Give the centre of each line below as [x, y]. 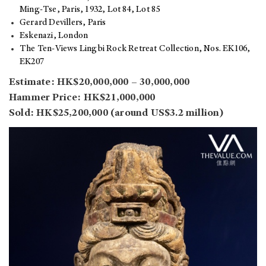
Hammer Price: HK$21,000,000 [82, 98]
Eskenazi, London [54, 36]
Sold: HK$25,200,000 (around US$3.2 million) [116, 114]
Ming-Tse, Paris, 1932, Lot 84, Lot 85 [90, 10]
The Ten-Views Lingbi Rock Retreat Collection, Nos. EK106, [135, 49]
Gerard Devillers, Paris [63, 23]
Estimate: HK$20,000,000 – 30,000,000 [99, 83]
